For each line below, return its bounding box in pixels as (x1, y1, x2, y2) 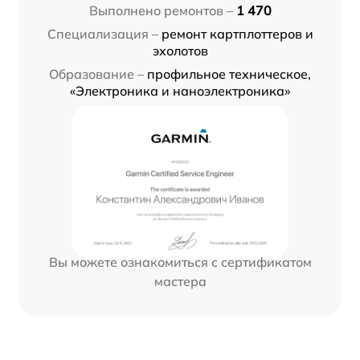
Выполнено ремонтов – (88, 2, 233, 18)
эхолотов (152, 42, 208, 59)
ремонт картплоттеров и (161, 25, 313, 42)
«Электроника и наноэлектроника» (70, 82, 290, 99)
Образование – (49, 65, 144, 82)
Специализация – (47, 25, 158, 42)
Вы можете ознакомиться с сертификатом (48, 253, 312, 270)
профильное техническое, (147, 65, 311, 82)
